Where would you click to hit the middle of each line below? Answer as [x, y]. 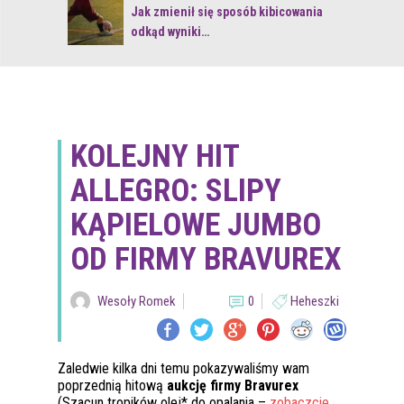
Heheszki [315, 301]
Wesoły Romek [137, 301]
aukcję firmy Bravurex [233, 386]
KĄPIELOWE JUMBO [196, 225]
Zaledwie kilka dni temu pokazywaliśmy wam [184, 368]
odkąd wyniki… [170, 32]
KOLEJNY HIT [155, 156]
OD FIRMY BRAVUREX [206, 259]
